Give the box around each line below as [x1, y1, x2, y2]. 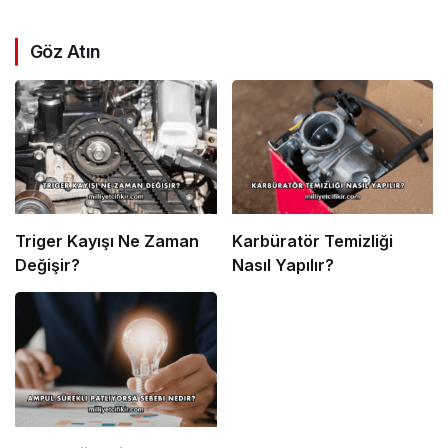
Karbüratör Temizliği [231, 231, 393, 252]
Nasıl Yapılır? [231, 255, 334, 276]
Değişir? [15, 255, 80, 276]
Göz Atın [30, 41, 101, 63]
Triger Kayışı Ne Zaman [15, 231, 199, 252]
